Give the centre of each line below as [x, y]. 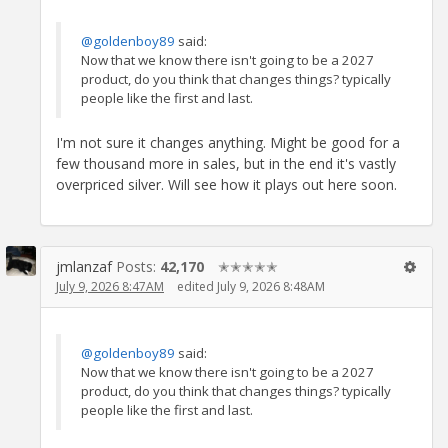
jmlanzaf [84, 267]
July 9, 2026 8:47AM [110, 287]
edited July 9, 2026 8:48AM [251, 287]
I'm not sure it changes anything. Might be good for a [228, 143]
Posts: [138, 267]
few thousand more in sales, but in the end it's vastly [226, 164]
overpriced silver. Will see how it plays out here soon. [226, 185]
